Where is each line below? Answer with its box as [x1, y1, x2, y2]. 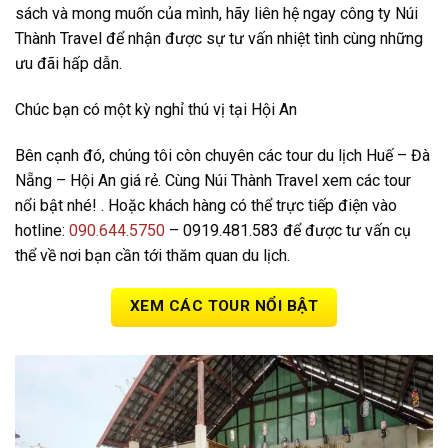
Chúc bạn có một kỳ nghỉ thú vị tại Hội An [15, 99, 297, 119]
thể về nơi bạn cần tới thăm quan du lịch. [14, 245, 290, 265]
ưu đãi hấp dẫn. [15, 53, 122, 73]
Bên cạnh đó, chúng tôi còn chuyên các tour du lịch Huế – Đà [14, 145, 430, 165]
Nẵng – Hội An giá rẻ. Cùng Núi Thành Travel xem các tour [14, 170, 411, 190]
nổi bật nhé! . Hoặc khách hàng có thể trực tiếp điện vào [14, 195, 397, 215]
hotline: [14, 220, 69, 240]
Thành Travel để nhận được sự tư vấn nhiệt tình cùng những [15, 28, 423, 48]
